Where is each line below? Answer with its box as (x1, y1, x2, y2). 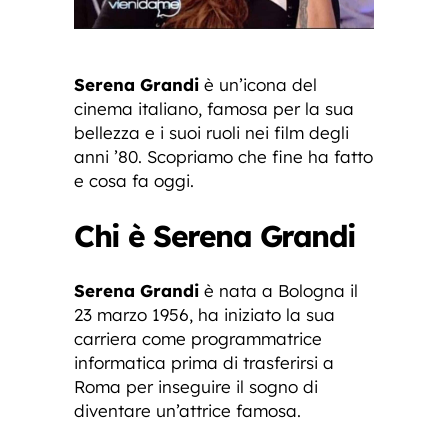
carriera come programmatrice (74, 327, 322, 349)
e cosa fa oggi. (74, 169, 194, 191)
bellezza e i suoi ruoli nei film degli (74, 121, 349, 143)
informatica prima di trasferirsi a (74, 351, 334, 373)
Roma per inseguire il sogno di (74, 375, 318, 397)
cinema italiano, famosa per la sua (74, 97, 354, 119)
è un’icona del (199, 73, 317, 95)
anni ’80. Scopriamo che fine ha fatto (74, 145, 373, 167)
